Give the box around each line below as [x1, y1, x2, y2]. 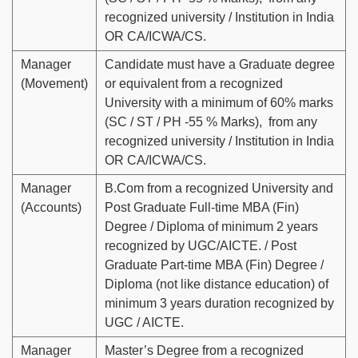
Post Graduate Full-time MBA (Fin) [105, 201, 299, 215]
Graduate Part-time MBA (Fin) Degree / [105, 258, 324, 272]
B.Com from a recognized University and [105, 181, 333, 196]
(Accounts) [21, 201, 82, 215]
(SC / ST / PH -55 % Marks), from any [105, 115, 317, 129]
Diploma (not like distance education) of [105, 277, 328, 292]
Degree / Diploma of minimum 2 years [105, 220, 318, 234]
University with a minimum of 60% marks [105, 96, 333, 110]
